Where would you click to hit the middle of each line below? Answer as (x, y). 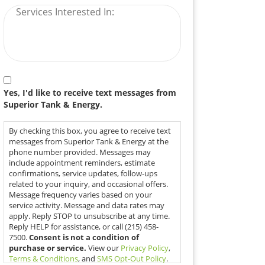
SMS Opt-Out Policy (131, 258)
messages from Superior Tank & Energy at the (88, 141)
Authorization (36, 80)
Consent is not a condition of (84, 237)
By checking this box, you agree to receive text (90, 130)
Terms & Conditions (43, 258)
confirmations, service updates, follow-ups (83, 173)
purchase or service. (47, 248)
